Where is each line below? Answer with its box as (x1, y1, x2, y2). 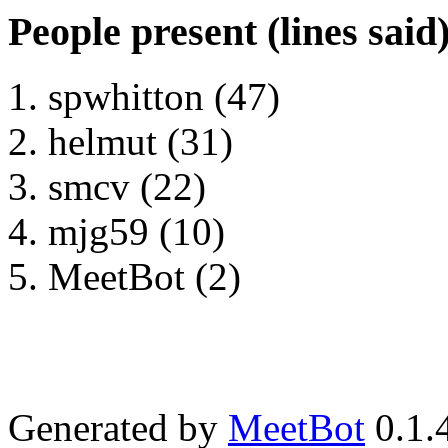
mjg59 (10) (48, 210, 225, 254)
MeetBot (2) (48, 255, 241, 299)
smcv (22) (48, 165, 206, 209)
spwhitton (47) (48, 75, 280, 119)
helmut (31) (48, 120, 233, 164)
